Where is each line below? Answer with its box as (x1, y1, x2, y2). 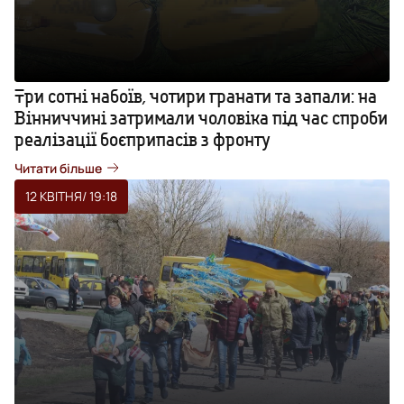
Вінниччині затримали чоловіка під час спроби (14, 106, 388, 129)
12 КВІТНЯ (25, 187, 82, 205)
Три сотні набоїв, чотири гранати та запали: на (14, 84, 377, 107)
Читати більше (14, 159, 102, 177)
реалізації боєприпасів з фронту (14, 127, 271, 151)
